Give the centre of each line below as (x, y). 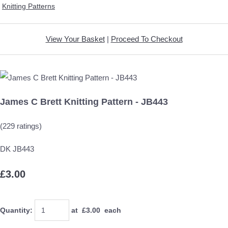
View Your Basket (75, 39)
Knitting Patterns (28, 6)
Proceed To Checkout (147, 39)
